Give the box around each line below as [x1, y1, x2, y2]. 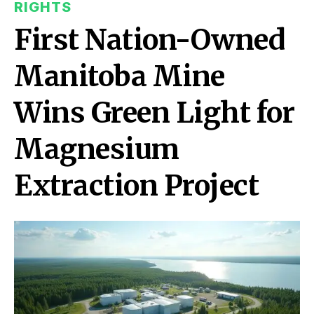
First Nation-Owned [14, 22, 285, 57]
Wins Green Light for [14, 95, 294, 130]
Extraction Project [14, 168, 259, 203]
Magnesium [14, 132, 179, 167]
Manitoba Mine [14, 59, 225, 94]
